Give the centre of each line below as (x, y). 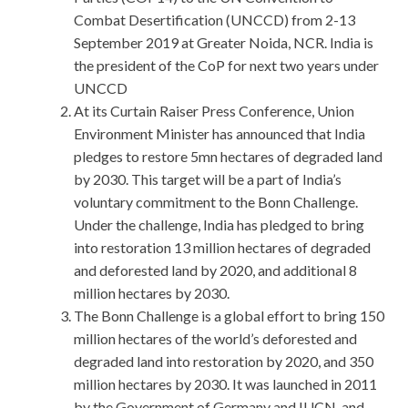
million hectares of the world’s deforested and (215, 339)
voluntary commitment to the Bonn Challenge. (216, 202)
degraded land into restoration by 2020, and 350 (224, 362)
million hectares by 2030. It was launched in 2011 (225, 384)
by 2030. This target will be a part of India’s (208, 179)
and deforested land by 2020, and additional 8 (215, 270)
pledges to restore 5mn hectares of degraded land (228, 157)
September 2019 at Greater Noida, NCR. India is (224, 43)
